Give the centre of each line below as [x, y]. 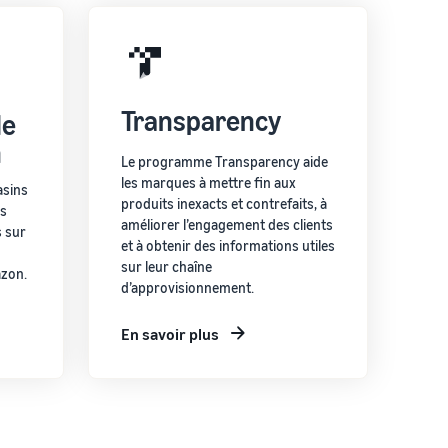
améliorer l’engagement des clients [227, 224]
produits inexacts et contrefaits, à [224, 203]
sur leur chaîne [166, 266]
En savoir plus [170, 333]
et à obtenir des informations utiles [228, 245]
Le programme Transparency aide [224, 161]
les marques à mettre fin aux [208, 182]
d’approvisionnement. [187, 287]
